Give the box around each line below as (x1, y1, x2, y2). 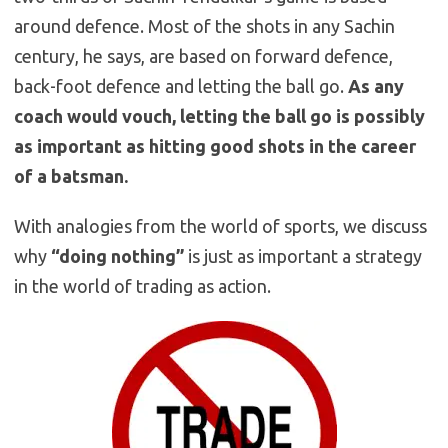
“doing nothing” (51, 246, 184, 267)
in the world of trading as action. (14, 276, 271, 297)
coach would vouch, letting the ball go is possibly (14, 106, 425, 127)
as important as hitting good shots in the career (14, 136, 416, 157)
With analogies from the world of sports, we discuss (14, 216, 427, 237)
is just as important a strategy (184, 246, 422, 267)
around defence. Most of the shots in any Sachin (14, 16, 395, 37)
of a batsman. (14, 166, 128, 187)
